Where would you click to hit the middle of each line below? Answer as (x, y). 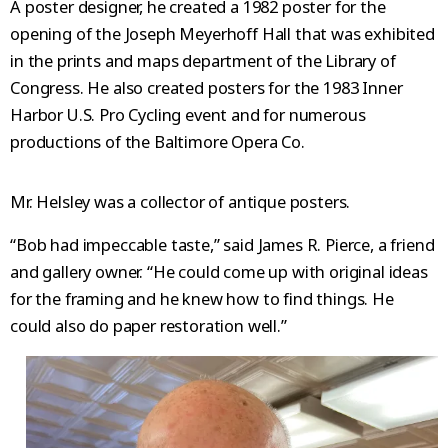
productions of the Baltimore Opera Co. (157, 141)
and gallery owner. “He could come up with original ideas (219, 272)
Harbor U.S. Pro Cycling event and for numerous (188, 114)
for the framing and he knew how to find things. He (202, 299)
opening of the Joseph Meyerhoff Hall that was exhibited (222, 33)
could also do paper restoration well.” (148, 326)
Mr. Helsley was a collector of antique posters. (180, 201)
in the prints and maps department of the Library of (203, 60)
